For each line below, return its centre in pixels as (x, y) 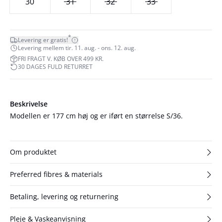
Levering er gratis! (43, 40)
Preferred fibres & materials (56, 174)
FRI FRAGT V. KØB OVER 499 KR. (61, 59)
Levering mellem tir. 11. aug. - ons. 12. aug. (77, 48)
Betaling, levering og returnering (64, 196)
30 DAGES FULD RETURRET (55, 67)
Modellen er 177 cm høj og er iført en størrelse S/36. (96, 116)
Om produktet (33, 152)
